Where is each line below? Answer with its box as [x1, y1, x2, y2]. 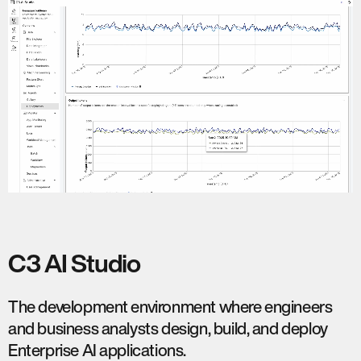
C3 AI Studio [8, 250, 140, 276]
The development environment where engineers [8, 297, 333, 315]
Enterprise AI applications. [8, 341, 186, 359]
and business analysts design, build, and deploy [8, 319, 328, 337]
